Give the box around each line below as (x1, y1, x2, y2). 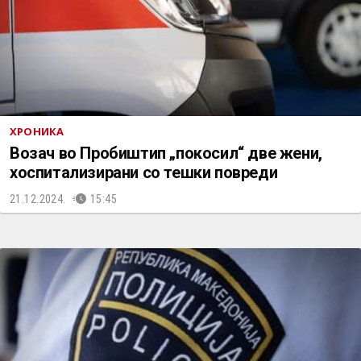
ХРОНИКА (10, 124, 64, 139)
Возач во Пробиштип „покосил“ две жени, (10, 143, 322, 163)
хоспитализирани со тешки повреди (10, 163, 278, 182)
